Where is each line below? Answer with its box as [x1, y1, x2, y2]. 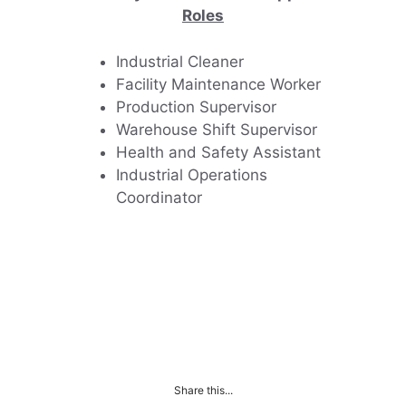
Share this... [173, 382, 233, 397]
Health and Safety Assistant [116, 142, 322, 161]
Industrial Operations [116, 165, 268, 184]
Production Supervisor [116, 97, 277, 116]
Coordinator [116, 188, 203, 207]
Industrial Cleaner [116, 52, 245, 71]
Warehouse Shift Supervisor [116, 120, 318, 139]
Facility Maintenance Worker [116, 74, 322, 93]
